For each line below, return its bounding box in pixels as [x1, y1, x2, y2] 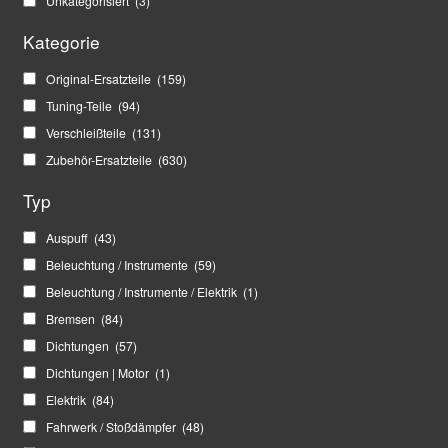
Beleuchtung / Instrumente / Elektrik [45, 283, 240, 301]
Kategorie [22, 29, 100, 55]
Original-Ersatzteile [45, 70, 154, 88]
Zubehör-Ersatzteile [45, 151, 155, 169]
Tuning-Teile [45, 97, 115, 115]
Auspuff [45, 229, 91, 247]
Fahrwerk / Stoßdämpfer [45, 418, 179, 436]
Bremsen [45, 310, 98, 328]
